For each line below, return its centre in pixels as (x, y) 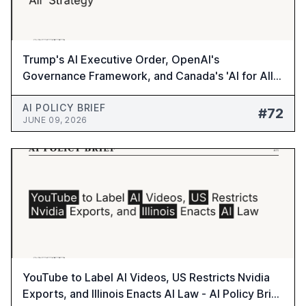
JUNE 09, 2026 (55, 120)
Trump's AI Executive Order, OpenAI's (121, 59)
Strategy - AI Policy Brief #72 (98, 92)
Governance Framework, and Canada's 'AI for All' (149, 76)
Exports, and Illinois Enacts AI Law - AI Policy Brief (152, 294)
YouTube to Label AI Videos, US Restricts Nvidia (146, 277)
